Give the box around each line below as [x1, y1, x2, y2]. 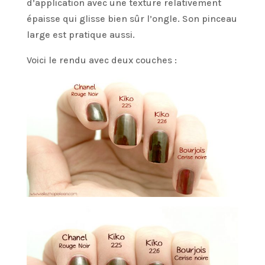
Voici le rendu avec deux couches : [26, 54, 177, 66]
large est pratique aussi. [26, 29, 135, 41]
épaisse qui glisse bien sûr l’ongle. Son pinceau [26, 13, 237, 25]
